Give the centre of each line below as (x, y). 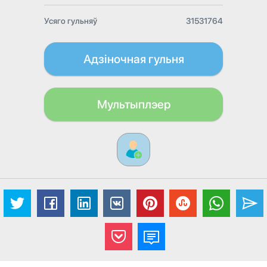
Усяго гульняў (71, 21)
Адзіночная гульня (133, 59)
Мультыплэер (133, 104)
